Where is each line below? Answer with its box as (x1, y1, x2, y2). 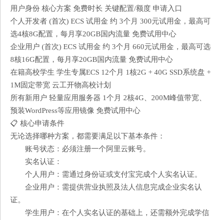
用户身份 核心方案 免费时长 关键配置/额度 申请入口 (10, 4, 182, 12)
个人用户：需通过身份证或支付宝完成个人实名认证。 (25, 170, 202, 178)
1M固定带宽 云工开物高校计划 (10, 81, 111, 89)
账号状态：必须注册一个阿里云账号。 (25, 145, 150, 153)
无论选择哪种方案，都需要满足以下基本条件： (10, 132, 165, 140)
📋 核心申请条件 (10, 119, 64, 127)
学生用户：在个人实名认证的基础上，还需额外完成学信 (25, 209, 209, 217)
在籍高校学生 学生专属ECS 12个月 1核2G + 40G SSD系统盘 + (10, 68, 211, 76)
